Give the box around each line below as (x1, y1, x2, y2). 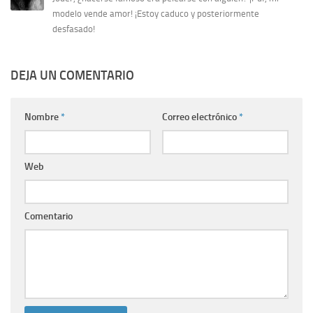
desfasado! (52, 24, 95, 35)
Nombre (24, 111, 61, 124)
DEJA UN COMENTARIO (10, 68, 134, 84)
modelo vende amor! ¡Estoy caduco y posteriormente (52, 8, 259, 20)
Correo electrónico (161, 111, 239, 124)
